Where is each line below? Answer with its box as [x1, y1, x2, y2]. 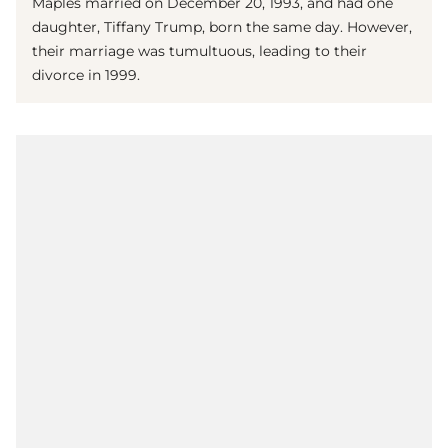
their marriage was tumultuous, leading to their [32, 41, 367, 60]
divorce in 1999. [32, 65, 140, 84]
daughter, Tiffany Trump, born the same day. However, [32, 17, 412, 36]
